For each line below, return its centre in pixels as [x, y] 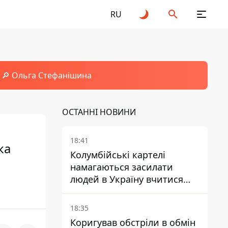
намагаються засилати [122, 167]
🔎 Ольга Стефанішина [46, 75]
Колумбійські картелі [118, 155]
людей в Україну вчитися [127, 179]
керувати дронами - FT [121, 191]
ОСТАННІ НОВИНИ [99, 112]
